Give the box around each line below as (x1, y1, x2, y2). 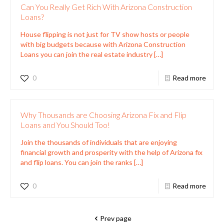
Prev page (99, 213, 131, 222)
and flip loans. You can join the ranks (20, 157, 132, 166)
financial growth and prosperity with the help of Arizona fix (20, 147, 202, 156)
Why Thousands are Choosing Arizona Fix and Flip (20, 109, 186, 119)
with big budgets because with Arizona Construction (20, 39, 185, 48)
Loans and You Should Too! (20, 119, 110, 129)
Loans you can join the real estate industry (20, 49, 152, 58)
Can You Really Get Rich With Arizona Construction (20, 1, 192, 11)
